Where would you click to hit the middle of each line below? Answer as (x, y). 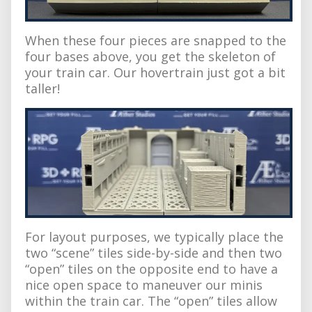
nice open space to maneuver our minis (144, 284)
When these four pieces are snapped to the (156, 40)
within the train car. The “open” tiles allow (151, 301)
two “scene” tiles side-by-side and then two (154, 252)
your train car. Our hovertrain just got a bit (155, 72)
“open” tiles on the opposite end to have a (151, 268)
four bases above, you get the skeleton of (150, 56)
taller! (42, 88)
